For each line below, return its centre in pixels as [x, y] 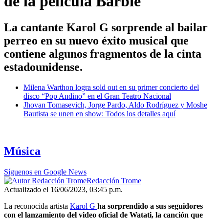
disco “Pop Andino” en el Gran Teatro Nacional [97, 96]
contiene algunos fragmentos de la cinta [103, 54]
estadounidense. [43, 67]
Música [22, 151]
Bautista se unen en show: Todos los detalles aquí [99, 114]
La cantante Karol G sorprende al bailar [106, 27]
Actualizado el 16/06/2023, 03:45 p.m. [63, 190]
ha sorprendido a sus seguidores [150, 206]
